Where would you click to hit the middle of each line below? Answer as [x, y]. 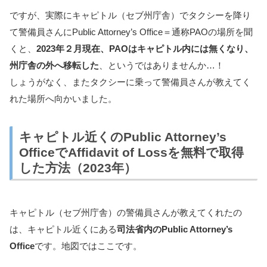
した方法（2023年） [77, 167]
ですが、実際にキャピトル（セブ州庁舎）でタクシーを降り [130, 15]
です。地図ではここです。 [88, 246]
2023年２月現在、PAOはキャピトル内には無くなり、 [145, 49]
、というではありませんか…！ [162, 66]
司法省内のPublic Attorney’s [175, 229]
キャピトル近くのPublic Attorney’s [122, 136]
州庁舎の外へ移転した [54, 66]
